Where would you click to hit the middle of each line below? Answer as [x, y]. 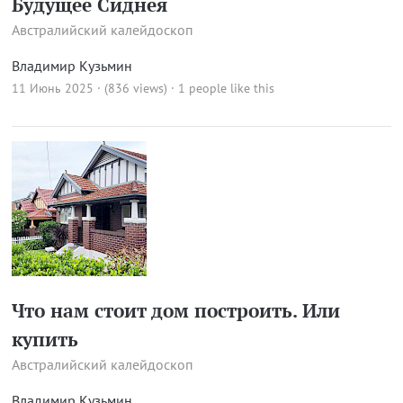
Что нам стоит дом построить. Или [175, 310]
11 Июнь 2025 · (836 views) [89, 88]
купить [45, 339]
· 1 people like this [222, 88]
